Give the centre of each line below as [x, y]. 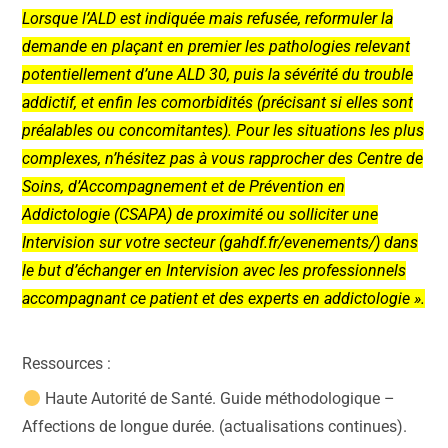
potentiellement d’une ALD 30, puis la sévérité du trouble [218, 75]
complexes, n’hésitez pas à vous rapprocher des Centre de [223, 159]
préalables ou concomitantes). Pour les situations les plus [223, 131]
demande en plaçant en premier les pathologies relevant [216, 47]
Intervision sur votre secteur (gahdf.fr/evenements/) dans [220, 243]
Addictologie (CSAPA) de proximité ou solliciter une [200, 215]
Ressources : [67, 364]
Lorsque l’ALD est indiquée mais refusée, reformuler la [208, 19]
